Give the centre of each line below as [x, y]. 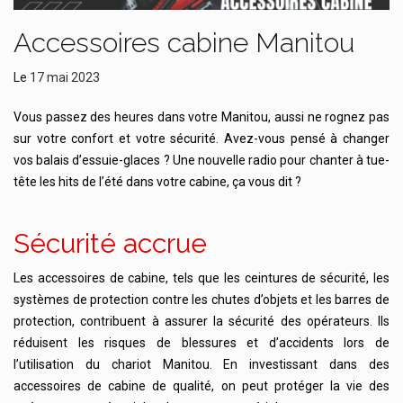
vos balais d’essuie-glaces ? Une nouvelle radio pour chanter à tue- [201, 160]
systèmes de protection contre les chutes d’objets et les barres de [201, 299]
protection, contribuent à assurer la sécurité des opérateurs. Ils [201, 321]
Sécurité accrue [110, 243]
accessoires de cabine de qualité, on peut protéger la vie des [201, 385]
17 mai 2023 [65, 77]
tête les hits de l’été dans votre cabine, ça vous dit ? [157, 181]
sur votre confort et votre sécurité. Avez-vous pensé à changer [201, 138]
